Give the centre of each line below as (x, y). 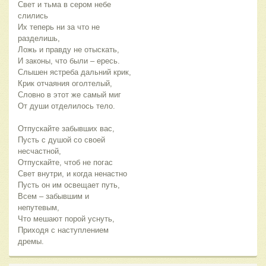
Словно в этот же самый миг (69, 95)
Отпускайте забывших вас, (66, 129)
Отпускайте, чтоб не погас (65, 163)
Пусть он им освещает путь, (69, 185)
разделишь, (39, 39)
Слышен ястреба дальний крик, (75, 72)
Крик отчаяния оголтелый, (65, 84)
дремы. (31, 242)
